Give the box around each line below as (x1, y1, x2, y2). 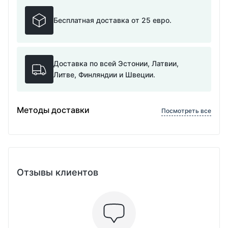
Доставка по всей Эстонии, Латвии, (53, 59, 179, 68)
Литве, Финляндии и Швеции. (53, 70, 155, 79)
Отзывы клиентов (17, 167, 98, 178)
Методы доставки (17, 105, 90, 115)
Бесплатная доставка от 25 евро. (53, 16, 172, 24)
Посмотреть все (161, 107, 211, 115)
